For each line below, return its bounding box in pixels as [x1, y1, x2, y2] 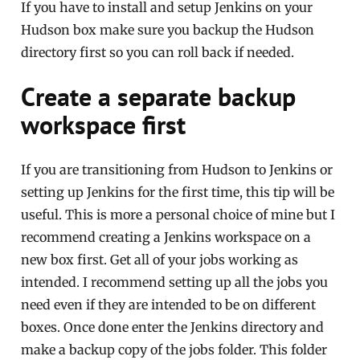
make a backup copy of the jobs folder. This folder [21, 342, 328, 358]
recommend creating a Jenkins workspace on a [21, 229, 312, 246]
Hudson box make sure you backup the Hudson [21, 22, 315, 39]
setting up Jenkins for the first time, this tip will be [21, 184, 335, 201]
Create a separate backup [21, 80, 297, 114]
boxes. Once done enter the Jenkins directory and [21, 319, 325, 336]
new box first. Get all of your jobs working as [21, 252, 299, 268]
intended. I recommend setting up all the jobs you [21, 274, 329, 291]
